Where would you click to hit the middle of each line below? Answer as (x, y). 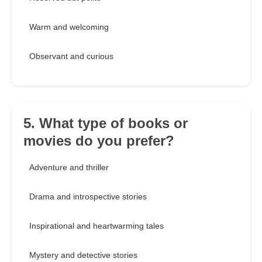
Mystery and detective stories (83, 255)
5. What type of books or (106, 123)
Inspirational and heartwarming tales (96, 226)
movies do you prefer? (99, 141)
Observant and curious (71, 56)
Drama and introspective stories (88, 197)
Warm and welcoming (69, 27)
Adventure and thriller (69, 168)
